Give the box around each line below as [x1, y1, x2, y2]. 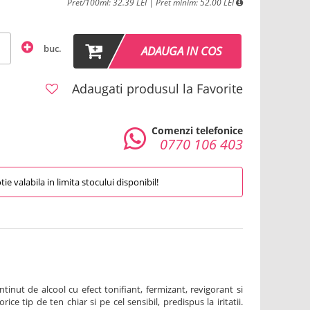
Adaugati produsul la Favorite [68, 80, 243, 97]
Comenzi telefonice [151, 124, 243, 137]
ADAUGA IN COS [141, 43, 223, 59]
